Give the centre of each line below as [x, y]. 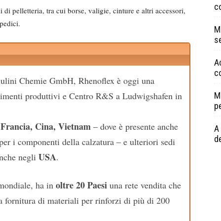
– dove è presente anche [134, 126]
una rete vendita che [144, 185]
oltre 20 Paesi [81, 185]
